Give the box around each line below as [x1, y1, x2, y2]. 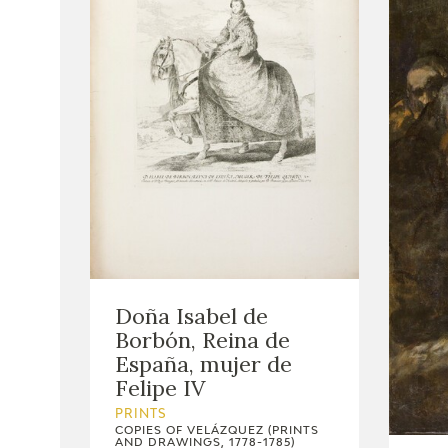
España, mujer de [115, 349, 292, 378]
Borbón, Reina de [115, 325, 290, 354]
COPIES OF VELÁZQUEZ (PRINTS [115, 424, 319, 436]
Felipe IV [115, 373, 205, 402]
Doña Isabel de [115, 301, 268, 330]
